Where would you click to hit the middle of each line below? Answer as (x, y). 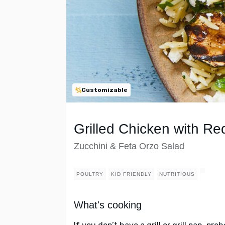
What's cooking (108, 205)
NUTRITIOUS (177, 174)
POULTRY (90, 174)
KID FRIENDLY (131, 174)
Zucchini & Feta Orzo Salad (129, 146)
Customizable (104, 90)
